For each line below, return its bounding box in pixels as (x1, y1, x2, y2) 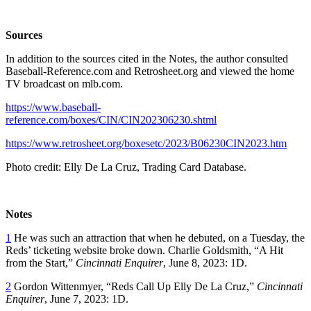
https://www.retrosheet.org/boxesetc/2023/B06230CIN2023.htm (6, 137, 287, 149)
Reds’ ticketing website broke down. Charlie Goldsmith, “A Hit (6, 244, 283, 256)
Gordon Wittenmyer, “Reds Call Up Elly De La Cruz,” (11, 280, 257, 292)
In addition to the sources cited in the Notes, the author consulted (6, 52, 288, 65)
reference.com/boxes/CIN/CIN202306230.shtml (6, 113, 217, 126)
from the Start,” (6, 256, 76, 269)
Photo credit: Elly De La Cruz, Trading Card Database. (6, 160, 246, 173)
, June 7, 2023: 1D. (44, 292, 128, 305)
